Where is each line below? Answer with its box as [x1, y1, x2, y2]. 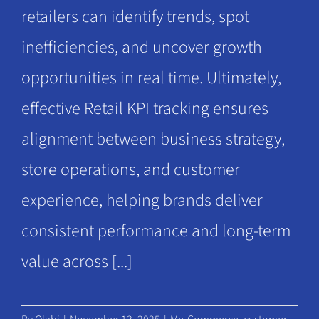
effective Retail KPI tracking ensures [21, 96, 268, 122]
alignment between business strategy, [21, 127, 285, 152]
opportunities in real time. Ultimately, [21, 66, 281, 91]
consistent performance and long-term [21, 219, 291, 244]
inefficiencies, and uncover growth [21, 35, 262, 61]
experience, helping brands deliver [21, 188, 263, 214]
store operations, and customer [21, 157, 240, 183]
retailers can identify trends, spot [21, 4, 249, 30]
